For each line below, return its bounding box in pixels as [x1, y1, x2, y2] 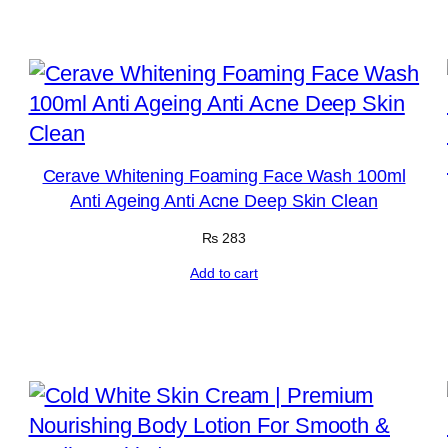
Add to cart [190, 264, 258, 281]
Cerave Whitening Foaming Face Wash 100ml [42, 166, 406, 186]
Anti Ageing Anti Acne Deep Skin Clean [70, 191, 378, 211]
